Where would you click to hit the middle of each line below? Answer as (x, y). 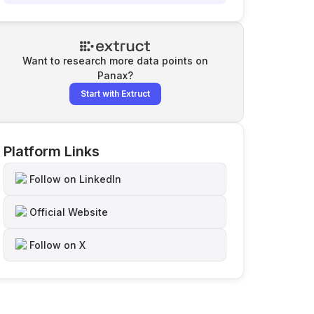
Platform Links (52, 151)
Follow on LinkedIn (75, 179)
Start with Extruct (115, 94)
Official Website (69, 212)
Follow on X (57, 245)
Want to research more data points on (115, 61)
